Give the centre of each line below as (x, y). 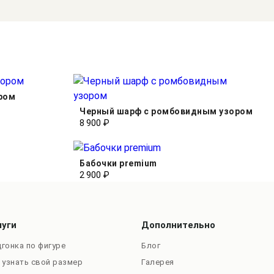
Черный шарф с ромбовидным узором (166, 111)
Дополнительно (179, 225)
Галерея (158, 262)
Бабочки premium (118, 163)
